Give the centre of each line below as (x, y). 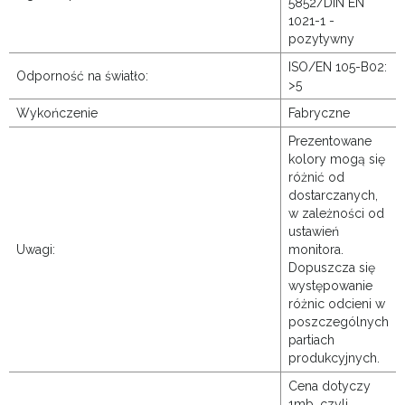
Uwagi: (36, 250)
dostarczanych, (333, 196)
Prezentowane (330, 141)
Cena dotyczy (330, 386)
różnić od (316, 178)
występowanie (330, 286)
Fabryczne (319, 113)
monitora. (316, 250)
